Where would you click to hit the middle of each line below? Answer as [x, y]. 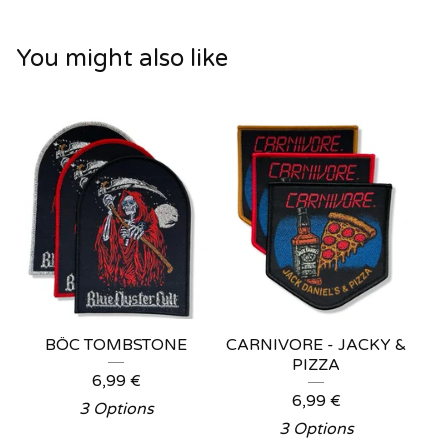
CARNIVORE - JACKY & [316, 345]
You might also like [122, 58]
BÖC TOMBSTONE [116, 345]
